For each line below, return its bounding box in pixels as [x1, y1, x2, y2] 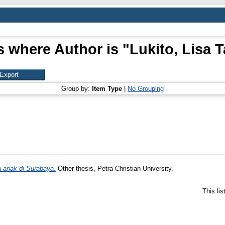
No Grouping [128, 85, 164, 92]
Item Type [92, 85, 122, 92]
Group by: [61, 85, 92, 92]
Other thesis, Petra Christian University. [56, 165, 173, 173]
